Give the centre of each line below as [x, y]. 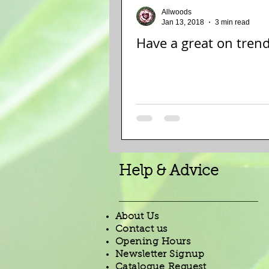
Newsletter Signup [160, 255]
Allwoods [177, 12]
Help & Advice [169, 172]
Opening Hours [153, 242]
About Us [137, 217]
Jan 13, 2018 [183, 22]
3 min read [232, 22]
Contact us [141, 230]
